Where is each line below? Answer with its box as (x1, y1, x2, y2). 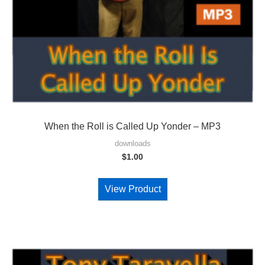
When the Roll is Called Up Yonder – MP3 (44, 121, 221, 131)
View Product (104, 183, 161, 194)
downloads (114, 138, 151, 148)
